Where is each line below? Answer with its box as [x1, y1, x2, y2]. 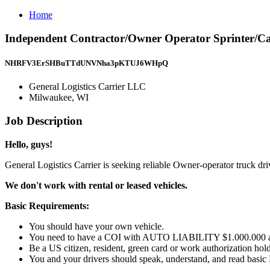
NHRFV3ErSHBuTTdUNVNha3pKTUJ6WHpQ [5, 58, 168, 67]
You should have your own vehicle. [29, 221, 166, 231]
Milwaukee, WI [29, 92, 89, 103]
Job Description [5, 114, 83, 127]
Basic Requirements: [5, 200, 89, 211]
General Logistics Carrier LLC [29, 81, 146, 92]
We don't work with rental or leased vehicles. [5, 180, 187, 190]
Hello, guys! [5, 139, 52, 149]
